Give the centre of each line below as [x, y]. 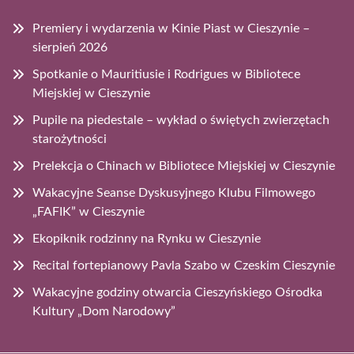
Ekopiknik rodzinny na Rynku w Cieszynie [147, 238]
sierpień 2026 [70, 47]
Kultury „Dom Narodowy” [104, 311]
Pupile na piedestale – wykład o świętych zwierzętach [181, 120]
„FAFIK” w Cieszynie [88, 211]
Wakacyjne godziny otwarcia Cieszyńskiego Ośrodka [177, 292]
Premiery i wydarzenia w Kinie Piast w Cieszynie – [171, 28]
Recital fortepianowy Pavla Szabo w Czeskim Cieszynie [184, 265]
